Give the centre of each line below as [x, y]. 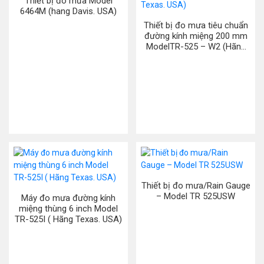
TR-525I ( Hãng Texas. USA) [68, 219]
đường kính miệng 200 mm [196, 36]
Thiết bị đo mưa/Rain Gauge [196, 186]
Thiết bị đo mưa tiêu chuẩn [196, 25]
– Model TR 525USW [196, 196]
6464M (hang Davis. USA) [68, 11]
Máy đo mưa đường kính [47, 198]
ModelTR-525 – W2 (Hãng [196, 47]
